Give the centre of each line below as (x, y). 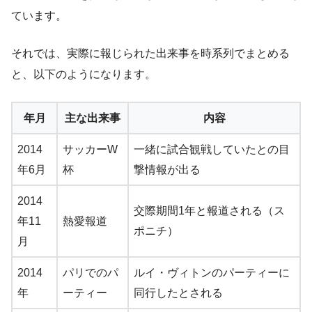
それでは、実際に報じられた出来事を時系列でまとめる (150, 54)
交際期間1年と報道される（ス (209, 211)
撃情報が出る (167, 170)
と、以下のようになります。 (84, 75)
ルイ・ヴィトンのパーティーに (212, 273)
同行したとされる (178, 293)
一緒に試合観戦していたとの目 (212, 150)
